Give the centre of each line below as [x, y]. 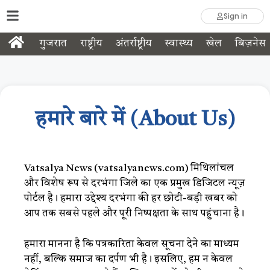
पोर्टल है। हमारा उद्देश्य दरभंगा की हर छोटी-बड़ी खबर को [131, 199]
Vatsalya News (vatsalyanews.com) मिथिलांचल [129, 168]
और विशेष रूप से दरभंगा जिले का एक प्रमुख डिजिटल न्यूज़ [135, 184]
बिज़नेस [250, 44]
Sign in [236, 16]
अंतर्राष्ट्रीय [133, 44]
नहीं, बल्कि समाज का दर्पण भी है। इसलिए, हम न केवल [128, 259]
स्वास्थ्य [179, 44]
